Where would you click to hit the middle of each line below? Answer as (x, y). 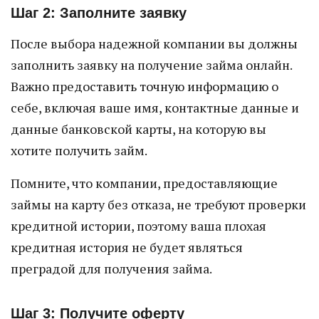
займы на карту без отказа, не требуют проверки (158, 204)
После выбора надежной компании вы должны (154, 43)
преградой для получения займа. (111, 268)
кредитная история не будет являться (127, 247)
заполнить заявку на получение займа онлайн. (151, 65)
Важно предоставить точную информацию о (145, 86)
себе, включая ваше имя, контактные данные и (155, 108)
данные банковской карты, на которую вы (138, 129)
